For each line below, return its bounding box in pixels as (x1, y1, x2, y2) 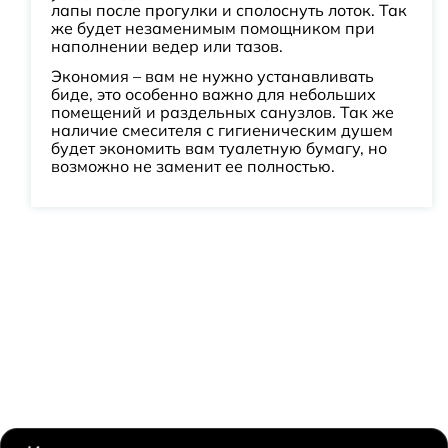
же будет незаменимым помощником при (51, 18, 375, 38)
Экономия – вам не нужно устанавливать (51, 66, 374, 86)
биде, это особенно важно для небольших (51, 84, 376, 104)
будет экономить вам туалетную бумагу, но (51, 138, 387, 158)
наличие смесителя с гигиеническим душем (51, 120, 393, 140)
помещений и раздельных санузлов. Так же (51, 102, 394, 122)
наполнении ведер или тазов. (51, 36, 283, 56)
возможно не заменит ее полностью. (51, 156, 335, 176)
